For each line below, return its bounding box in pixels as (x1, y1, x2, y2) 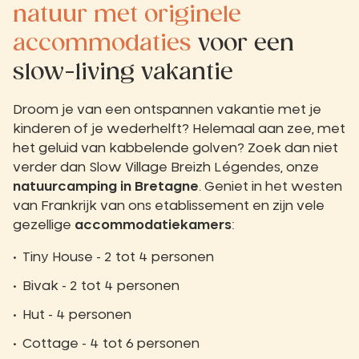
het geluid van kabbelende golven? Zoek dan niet (13, 142, 338, 155)
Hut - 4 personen (22, 309, 131, 322)
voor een (192, 33, 294, 55)
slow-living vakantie (13, 62, 233, 84)
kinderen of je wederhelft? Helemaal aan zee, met (13, 123, 345, 136)
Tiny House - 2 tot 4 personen (22, 251, 214, 264)
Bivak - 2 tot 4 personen (22, 280, 179, 293)
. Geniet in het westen (199, 180, 342, 194)
